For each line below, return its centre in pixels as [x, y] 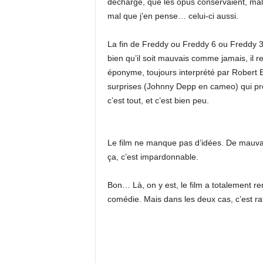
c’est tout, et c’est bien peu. [158, 100]
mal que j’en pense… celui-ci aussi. [173, 16]
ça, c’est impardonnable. [153, 157]
